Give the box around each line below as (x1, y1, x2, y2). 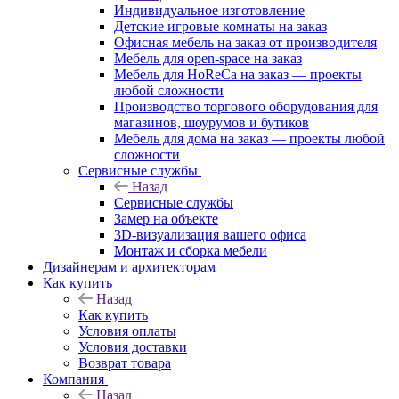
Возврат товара (78, 354, 171, 370)
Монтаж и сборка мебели (114, 242, 267, 258)
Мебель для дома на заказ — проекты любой (114, 130, 385, 146)
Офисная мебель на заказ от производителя (114, 34, 377, 50)
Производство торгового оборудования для (114, 98, 378, 114)
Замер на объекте (114, 210, 218, 226)
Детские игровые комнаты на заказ (114, 18, 327, 34)
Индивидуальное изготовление (114, 2, 305, 18)
